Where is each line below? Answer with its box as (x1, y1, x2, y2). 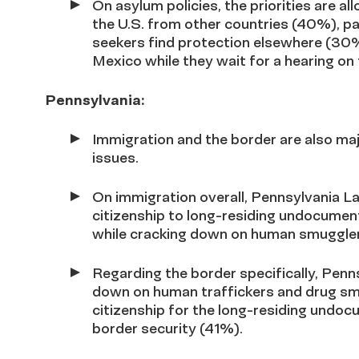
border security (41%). (92, 319, 243, 337)
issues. (92, 148, 139, 167)
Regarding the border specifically (92, 264, 315, 282)
